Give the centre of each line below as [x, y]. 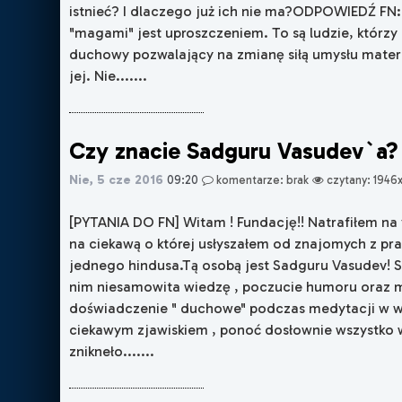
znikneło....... [112, 351]
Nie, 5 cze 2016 [117, 179]
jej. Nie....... [109, 75]
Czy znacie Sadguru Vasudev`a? [234, 151]
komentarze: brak [262, 179]
